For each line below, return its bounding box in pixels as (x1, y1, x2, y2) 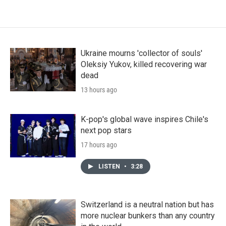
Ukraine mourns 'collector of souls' (81, 48, 202, 58)
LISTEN (98, 162, 122, 170)
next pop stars (81, 125, 132, 135)
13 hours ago (81, 85, 117, 94)
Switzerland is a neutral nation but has (81, 199, 214, 209)
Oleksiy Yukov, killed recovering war (81, 59, 207, 69)
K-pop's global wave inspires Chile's (81, 114, 208, 124)
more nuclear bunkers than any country (81, 210, 215, 220)
